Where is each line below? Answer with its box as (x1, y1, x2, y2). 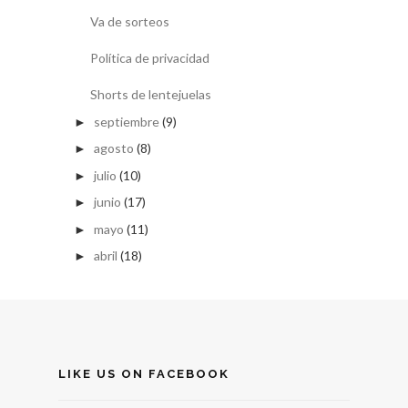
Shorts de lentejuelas (89, 87, 211, 102)
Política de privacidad (89, 50, 209, 66)
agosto (93, 140, 134, 156)
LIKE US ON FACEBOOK (58, 367, 229, 381)
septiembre (93, 113, 159, 129)
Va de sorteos (89, 14, 169, 29)
